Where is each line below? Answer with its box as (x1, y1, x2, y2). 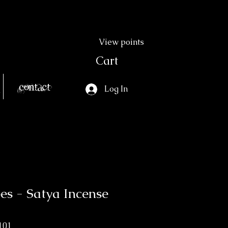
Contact (18, 79, 50, 93)
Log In (104, 83, 128, 94)
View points (99, 37, 145, 47)
